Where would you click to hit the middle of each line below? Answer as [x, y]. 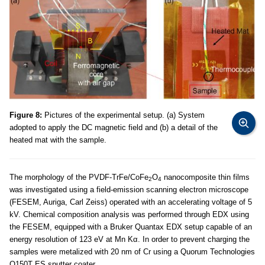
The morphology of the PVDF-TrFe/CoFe [79, 177]
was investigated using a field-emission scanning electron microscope [129, 189]
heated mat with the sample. [58, 140]
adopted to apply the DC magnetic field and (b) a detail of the [114, 127]
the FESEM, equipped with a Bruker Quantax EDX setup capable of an [131, 227]
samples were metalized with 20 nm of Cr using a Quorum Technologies [132, 251]
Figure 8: [26, 115]
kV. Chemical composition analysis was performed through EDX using [129, 214]
